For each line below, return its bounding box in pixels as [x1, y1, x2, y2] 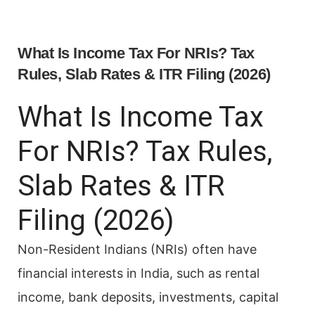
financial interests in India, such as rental [18, 265, 259, 281]
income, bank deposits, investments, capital [18, 289, 278, 304]
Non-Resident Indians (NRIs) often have [18, 241, 257, 257]
